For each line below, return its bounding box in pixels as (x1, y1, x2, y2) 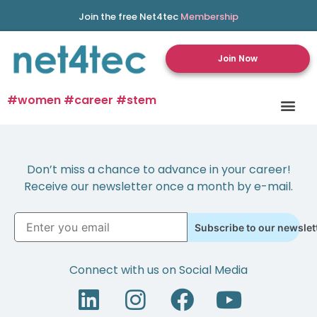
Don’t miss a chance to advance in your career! (26, 161, 291, 178)
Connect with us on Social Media (69, 261, 248, 278)
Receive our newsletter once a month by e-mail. (24, 178, 293, 195)
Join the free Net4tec (79, 10, 180, 23)
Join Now (218, 52, 258, 65)
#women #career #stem (7, 91, 156, 108)
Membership (180, 10, 238, 23)
